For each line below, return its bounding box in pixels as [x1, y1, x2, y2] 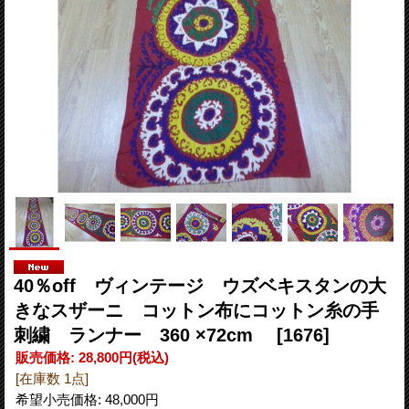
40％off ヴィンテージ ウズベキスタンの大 [14, 275, 386, 296]
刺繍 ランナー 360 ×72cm [14, 324, 277, 345]
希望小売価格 [16, 391, 98, 407]
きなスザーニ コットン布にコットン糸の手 [14, 299, 379, 320]
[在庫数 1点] [16, 370, 89, 386]
